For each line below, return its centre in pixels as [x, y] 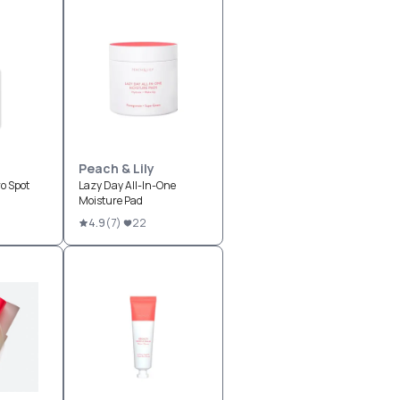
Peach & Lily [116, 168]
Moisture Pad [110, 200]
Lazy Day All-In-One [127, 185]
